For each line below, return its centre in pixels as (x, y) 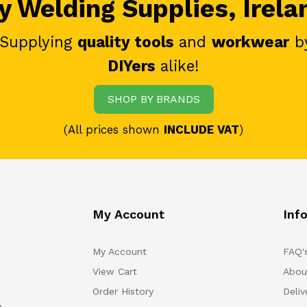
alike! (177, 65)
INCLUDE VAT (201, 129)
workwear (250, 41)
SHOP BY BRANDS (153, 99)
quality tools (125, 41)
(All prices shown (114, 129)
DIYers (131, 65)
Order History (123, 291)
